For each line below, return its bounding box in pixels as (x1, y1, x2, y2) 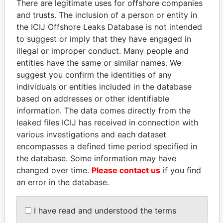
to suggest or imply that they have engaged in (16, 34, 191, 44)
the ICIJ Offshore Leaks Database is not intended (16, 22, 202, 32)
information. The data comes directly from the (16, 106, 191, 115)
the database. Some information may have (16, 153, 176, 163)
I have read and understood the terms (31, 206, 176, 216)
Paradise (133, 29, 174, 41)
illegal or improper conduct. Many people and (16, 46, 189, 56)
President (148, 196, 179, 205)
